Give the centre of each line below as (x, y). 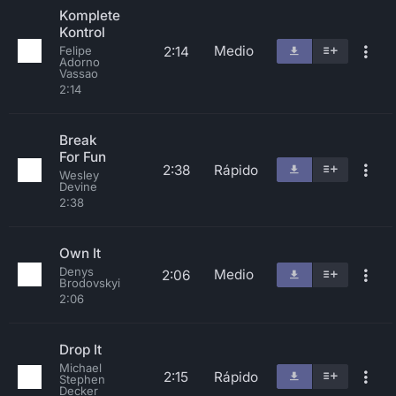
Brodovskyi (90, 283)
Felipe (76, 50)
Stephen (82, 379)
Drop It (80, 350)
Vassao (79, 73)
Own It (80, 253)
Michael (80, 368)
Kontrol (82, 32)
